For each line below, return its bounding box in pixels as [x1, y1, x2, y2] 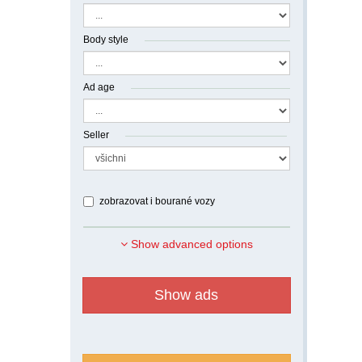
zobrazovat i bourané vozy [99, 196, 215, 207]
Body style [83, 34, 128, 45]
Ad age [83, 82, 115, 93]
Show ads [154, 287, 219, 303]
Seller [83, 129, 109, 141]
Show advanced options [127, 238, 253, 250]
